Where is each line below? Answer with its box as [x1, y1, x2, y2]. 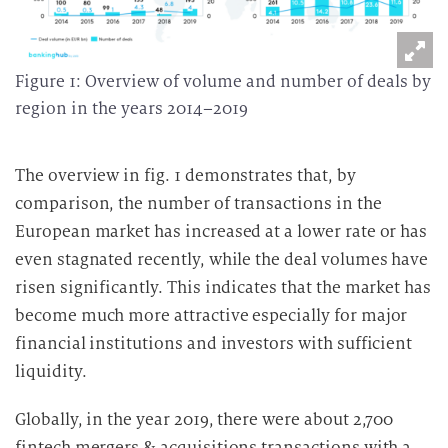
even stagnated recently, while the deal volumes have [15, 249, 429, 270]
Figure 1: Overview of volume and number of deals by [15, 71, 431, 92]
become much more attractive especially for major [15, 305, 408, 326]
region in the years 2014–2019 [15, 98, 248, 119]
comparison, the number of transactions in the [15, 193, 382, 214]
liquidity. [15, 361, 87, 382]
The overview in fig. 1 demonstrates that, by [15, 165, 356, 186]
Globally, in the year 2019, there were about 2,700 [15, 409, 394, 430]
